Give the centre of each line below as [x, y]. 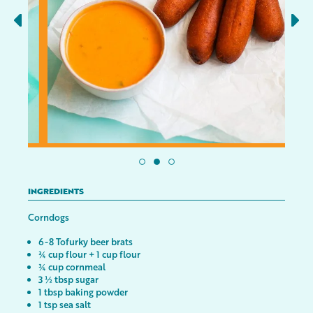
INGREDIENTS [56, 192]
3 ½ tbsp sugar [68, 279]
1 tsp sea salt [65, 304]
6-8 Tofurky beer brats [86, 241]
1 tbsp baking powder [83, 292]
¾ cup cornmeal [72, 267]
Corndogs [49, 217]
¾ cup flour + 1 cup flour [89, 254]
